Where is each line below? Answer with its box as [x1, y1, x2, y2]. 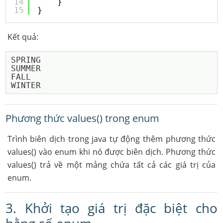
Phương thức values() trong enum [5, 111, 160, 125]
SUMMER [11, 64, 41, 73]
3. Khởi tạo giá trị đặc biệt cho [5, 199, 218, 217]
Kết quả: [7, 31, 38, 42]
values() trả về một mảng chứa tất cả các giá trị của [7, 159, 216, 170]
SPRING [11, 55, 41, 65]
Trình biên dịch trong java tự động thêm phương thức [7, 133, 216, 144]
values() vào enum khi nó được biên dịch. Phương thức [7, 146, 216, 157]
